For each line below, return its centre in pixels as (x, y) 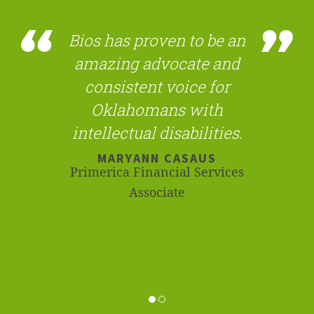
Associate (157, 192)
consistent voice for (157, 86)
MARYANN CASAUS (157, 158)
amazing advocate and (157, 63)
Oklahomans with (157, 109)
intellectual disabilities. (157, 132)
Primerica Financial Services (157, 171)
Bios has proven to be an (157, 40)
